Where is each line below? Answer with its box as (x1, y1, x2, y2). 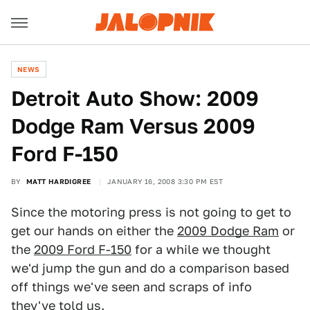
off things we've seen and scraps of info (11, 280, 252, 294)
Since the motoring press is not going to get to (11, 205, 291, 219)
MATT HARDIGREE (26, 177, 91, 185)
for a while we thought (131, 242, 271, 257)
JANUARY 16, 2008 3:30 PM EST (107, 177, 224, 185)
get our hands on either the (11, 224, 177, 238)
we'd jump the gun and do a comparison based (11, 261, 289, 275)
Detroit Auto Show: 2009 (11, 86, 259, 111)
